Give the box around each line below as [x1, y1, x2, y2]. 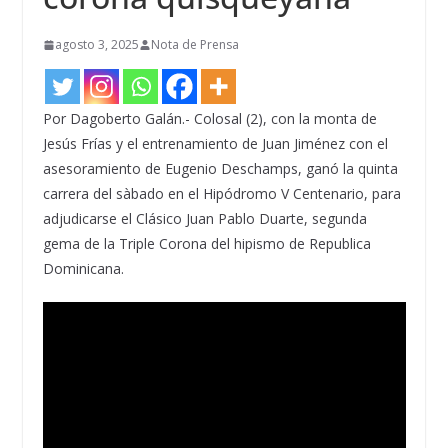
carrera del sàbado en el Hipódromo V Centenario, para [42, 184, 401, 204]
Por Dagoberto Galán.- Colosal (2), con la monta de [42, 109, 377, 129]
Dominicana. [42, 259, 124, 279]
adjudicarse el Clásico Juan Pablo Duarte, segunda [42, 209, 367, 229]
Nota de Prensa [150, 36, 239, 54]
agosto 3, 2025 [54, 36, 139, 54]
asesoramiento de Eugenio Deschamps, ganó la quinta [42, 159, 398, 179]
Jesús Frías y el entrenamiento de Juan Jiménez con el [42, 134, 388, 154]
